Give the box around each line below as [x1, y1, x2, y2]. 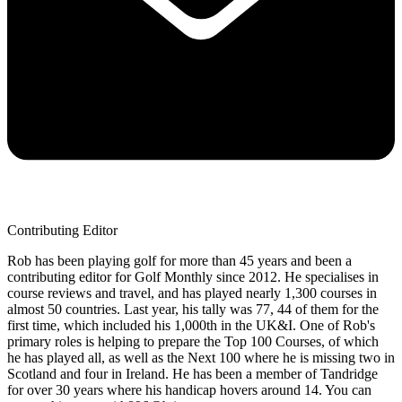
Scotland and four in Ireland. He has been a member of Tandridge [7, 365, 378, 381]
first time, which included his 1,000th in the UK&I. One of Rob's [7, 317, 375, 333]
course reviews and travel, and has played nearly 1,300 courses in [7, 284, 377, 301]
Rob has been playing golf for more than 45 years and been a [7, 252, 352, 268]
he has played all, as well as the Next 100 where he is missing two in [7, 349, 395, 365]
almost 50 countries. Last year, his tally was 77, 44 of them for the [7, 301, 379, 317]
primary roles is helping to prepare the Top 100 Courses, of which [7, 333, 379, 349]
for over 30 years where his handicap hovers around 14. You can [7, 381, 371, 398]
